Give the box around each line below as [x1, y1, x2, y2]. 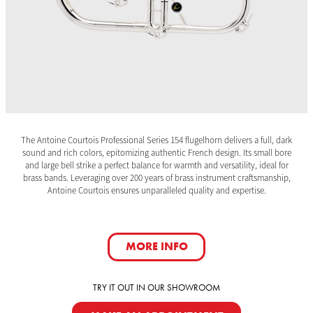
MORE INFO [125, 240, 188, 254]
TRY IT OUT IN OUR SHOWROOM [93, 282, 220, 294]
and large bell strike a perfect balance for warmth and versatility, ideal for [24, 159, 289, 172]
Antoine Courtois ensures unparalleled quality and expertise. [47, 184, 266, 197]
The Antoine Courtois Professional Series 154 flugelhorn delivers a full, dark [21, 133, 292, 147]
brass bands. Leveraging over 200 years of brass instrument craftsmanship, [22, 171, 291, 184]
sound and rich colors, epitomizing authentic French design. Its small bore [22, 146, 291, 159]
